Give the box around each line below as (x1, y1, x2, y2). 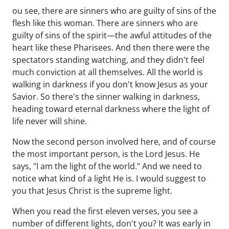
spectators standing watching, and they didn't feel (12, 54, 204, 65)
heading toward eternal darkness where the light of (12, 103, 210, 114)
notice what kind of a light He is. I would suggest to (12, 173, 206, 184)
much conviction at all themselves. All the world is (12, 66, 203, 78)
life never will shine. (12, 116, 87, 127)
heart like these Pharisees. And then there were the (12, 42, 210, 53)
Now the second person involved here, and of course (12, 136, 216, 147)
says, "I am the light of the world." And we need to (12, 161, 202, 172)
